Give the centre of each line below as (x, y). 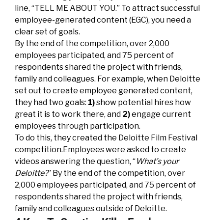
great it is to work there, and (68, 114)
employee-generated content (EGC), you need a (103, 20)
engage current (161, 114)
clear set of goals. (47, 32)
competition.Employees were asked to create (100, 150)
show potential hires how (143, 102)
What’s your (157, 161)
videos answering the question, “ (75, 161)
